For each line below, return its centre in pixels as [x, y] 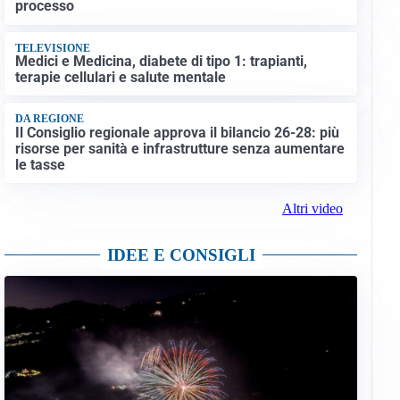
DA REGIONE [49, 119]
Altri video [312, 209]
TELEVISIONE [52, 48]
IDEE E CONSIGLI [181, 255]
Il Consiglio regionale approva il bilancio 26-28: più [177, 132]
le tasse [40, 164]
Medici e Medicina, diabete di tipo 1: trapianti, [161, 62]
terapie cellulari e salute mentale [120, 78]
